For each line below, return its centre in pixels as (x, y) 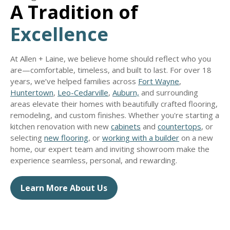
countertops (179, 126)
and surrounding (169, 92)
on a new (196, 137)
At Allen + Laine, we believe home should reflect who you (111, 58)
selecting (27, 137)
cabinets (126, 126)
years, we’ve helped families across (74, 81)
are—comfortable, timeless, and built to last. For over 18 (111, 70)
